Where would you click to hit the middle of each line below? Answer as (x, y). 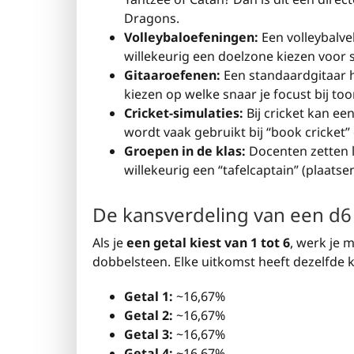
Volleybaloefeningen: (191, 38)
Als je (109, 242)
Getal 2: (149, 315)
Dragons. (152, 19)
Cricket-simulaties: (184, 113)
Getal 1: (149, 296)
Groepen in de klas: (185, 151)
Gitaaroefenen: (172, 75)
